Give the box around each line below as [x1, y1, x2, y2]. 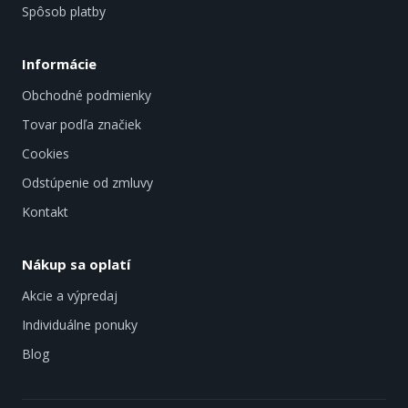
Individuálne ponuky [22, 316, 138, 334]
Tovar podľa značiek [22, 116, 141, 134]
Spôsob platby [22, 3, 106, 21]
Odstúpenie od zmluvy [22, 174, 153, 192]
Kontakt [22, 203, 68, 221]
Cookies [22, 145, 69, 163]
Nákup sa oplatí [22, 255, 130, 274]
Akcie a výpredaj [22, 287, 117, 305]
